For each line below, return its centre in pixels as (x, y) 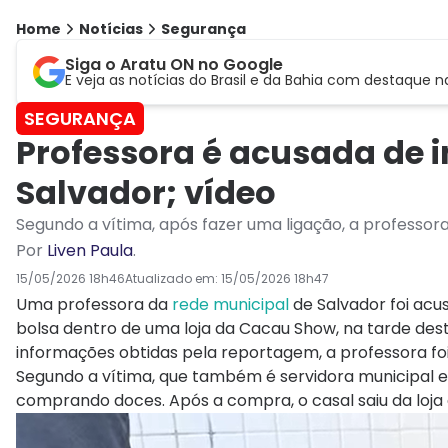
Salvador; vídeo (146, 193)
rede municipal (230, 305)
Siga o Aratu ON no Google (174, 65)
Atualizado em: (173, 279)
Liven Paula (90, 251)
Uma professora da (92, 305)
